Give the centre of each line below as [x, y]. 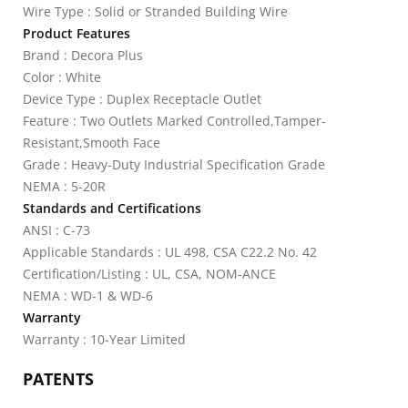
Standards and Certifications [112, 208]
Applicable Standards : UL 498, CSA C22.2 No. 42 [170, 252]
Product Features [76, 33]
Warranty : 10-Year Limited [104, 339]
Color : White [62, 77]
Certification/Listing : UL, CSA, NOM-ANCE [149, 274]
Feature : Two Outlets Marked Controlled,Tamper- [174, 121]
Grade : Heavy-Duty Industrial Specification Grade [174, 164]
